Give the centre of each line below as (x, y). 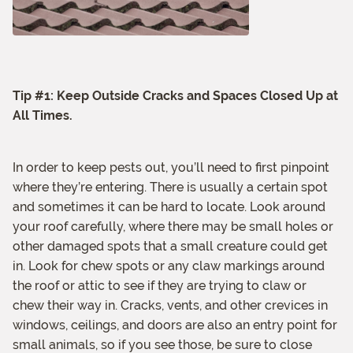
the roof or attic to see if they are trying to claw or (160, 286)
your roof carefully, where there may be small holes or (173, 227)
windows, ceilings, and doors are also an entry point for (175, 325)
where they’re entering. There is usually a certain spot (170, 188)
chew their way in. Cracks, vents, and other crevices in (170, 306)
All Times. (43, 116)
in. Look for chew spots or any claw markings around (169, 266)
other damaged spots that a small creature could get (170, 247)
